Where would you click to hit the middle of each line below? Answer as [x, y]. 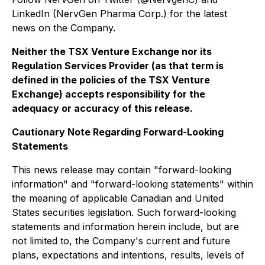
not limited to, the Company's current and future [121, 241]
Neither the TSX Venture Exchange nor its [112, 51]
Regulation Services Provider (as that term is [118, 66]
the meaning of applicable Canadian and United [118, 198]
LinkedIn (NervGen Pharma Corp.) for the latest [119, 14]
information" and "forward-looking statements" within [132, 184]
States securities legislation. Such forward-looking [124, 212]
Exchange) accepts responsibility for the [109, 94]
